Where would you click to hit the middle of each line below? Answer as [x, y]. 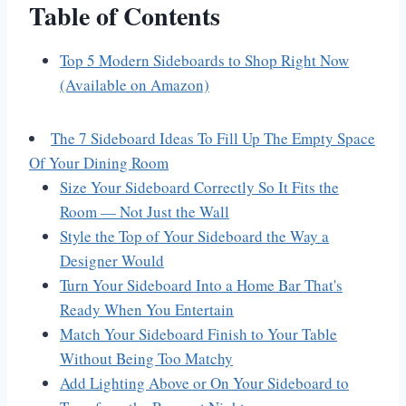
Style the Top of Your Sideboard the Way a [194, 237]
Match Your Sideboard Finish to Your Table [198, 334]
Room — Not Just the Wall [145, 212]
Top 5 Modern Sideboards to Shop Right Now [204, 61]
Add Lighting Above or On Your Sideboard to [204, 383]
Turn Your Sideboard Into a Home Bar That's [201, 285]
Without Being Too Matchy [146, 359]
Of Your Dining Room [99, 163]
